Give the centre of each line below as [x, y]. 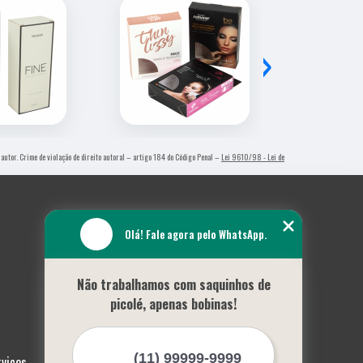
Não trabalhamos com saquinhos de [173, 284]
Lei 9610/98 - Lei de [253, 156]
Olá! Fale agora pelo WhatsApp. [196, 234]
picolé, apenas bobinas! [173, 304]
